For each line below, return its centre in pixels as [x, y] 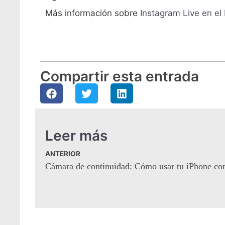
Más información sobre [93, 13]
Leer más [76, 136]
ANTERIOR [63, 154]
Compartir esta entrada [120, 76]
